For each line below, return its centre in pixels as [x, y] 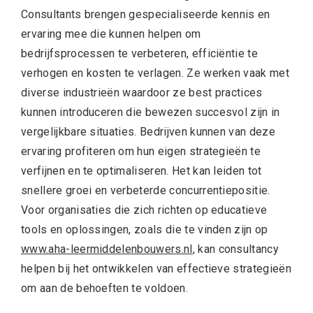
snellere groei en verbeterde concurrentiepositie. [146, 190]
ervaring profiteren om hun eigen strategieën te [141, 151]
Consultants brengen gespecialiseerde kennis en [146, 14]
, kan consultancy [236, 249]
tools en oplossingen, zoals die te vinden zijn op [145, 229]
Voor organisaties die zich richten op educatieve [144, 210]
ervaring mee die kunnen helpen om [111, 34]
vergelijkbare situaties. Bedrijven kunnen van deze [148, 131]
